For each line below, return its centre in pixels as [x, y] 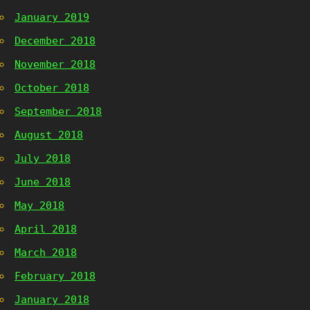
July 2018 [43, 158]
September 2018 [58, 111]
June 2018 [43, 182]
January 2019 [52, 17]
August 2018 [49, 135]
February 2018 [55, 276]
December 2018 [55, 41]
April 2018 [46, 229]
